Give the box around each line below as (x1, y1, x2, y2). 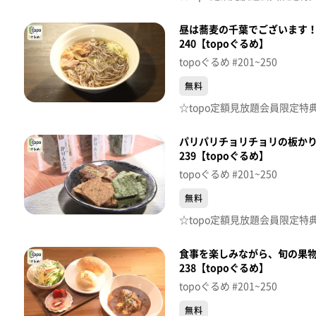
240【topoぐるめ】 (179, 39, 269, 49)
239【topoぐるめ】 (179, 151, 269, 162)
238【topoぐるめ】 (179, 263, 269, 274)
